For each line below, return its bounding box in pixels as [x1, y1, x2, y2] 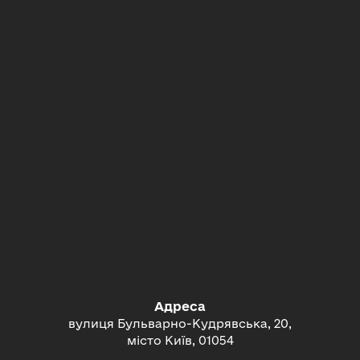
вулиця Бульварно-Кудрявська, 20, [68, 316, 292, 330]
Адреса [154, 298, 206, 313]
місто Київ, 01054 [126, 333, 234, 347]
